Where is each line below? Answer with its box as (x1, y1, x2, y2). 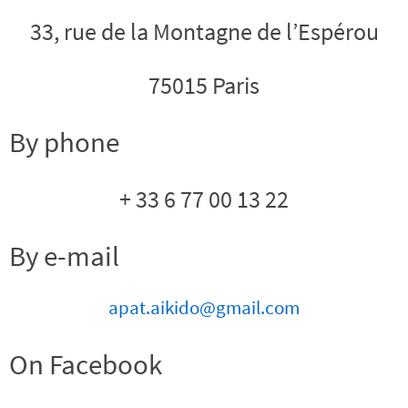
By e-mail (9, 238, 119, 273)
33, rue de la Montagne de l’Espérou (29, 16, 379, 46)
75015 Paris (148, 70, 260, 100)
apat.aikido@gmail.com (108, 295, 300, 321)
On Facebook (9, 346, 162, 382)
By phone (9, 124, 119, 159)
